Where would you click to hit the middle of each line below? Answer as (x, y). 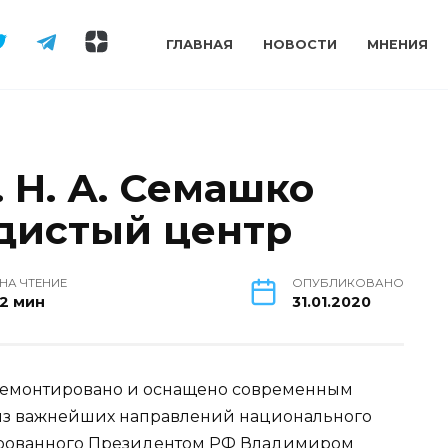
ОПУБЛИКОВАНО (348, 282)
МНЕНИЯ (398, 45)
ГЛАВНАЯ (200, 45)
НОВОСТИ (300, 45)
